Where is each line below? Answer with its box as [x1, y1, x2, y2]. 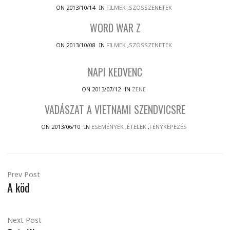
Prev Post [7, 169, 40, 180]
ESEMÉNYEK [91, 123, 124, 131]
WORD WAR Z [89, 20, 141, 36]
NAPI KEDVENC [88, 64, 142, 80]
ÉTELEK [126, 123, 146, 131]
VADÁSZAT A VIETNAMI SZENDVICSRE [45, 102, 185, 118]
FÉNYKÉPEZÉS [149, 123, 187, 131]
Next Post [7, 215, 42, 225]
